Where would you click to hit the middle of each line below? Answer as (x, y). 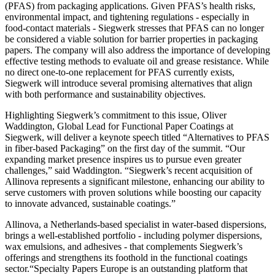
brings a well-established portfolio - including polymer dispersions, (134, 235)
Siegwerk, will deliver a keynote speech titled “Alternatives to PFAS (137, 137)
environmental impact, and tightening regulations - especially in (127, 17)
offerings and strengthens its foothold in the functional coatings (126, 257)
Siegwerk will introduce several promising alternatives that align (129, 83)
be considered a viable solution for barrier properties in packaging (131, 39)
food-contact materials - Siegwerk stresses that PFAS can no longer (134, 28)
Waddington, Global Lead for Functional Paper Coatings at (119, 126)
